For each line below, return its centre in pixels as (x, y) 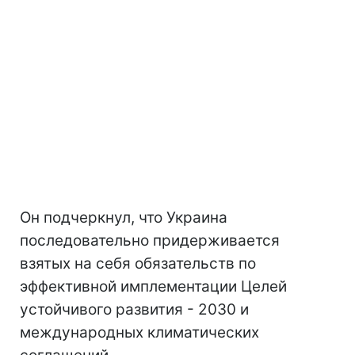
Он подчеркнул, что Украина (124, 218)
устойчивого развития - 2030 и (134, 310)
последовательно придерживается (150, 241)
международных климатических (139, 333)
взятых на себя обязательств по (138, 264)
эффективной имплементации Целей (153, 287)
